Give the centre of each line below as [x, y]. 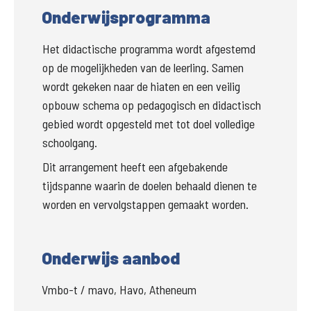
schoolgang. [70, 143]
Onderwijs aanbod [111, 258]
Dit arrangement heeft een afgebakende [135, 167]
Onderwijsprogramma [126, 17]
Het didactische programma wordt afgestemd [149, 49]
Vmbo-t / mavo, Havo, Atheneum [119, 290]
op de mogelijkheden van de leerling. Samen [143, 68]
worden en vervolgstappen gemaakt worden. [145, 204]
